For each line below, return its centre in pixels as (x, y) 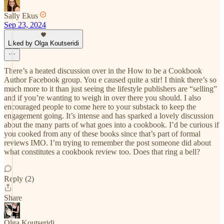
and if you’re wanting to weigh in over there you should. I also (102, 98)
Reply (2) (19, 179)
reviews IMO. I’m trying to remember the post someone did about (107, 143)
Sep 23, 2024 (25, 25)
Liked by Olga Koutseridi (43, 43)
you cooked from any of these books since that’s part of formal (102, 134)
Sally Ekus (21, 16)
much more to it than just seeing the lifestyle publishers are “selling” (110, 89)
